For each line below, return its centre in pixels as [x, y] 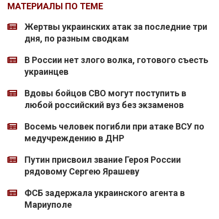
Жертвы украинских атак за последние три [116, 27]
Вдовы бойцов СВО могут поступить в [105, 93]
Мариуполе [48, 205]
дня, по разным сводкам [77, 39]
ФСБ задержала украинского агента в [105, 193]
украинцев [46, 72]
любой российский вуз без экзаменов [104, 105]
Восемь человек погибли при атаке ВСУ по [114, 127]
